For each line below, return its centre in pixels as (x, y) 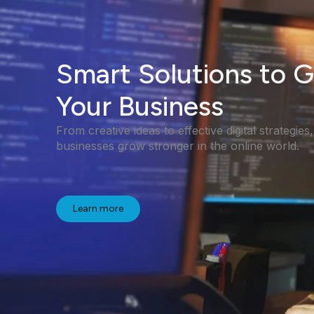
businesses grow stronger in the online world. (178, 145)
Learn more (98, 209)
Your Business (140, 106)
